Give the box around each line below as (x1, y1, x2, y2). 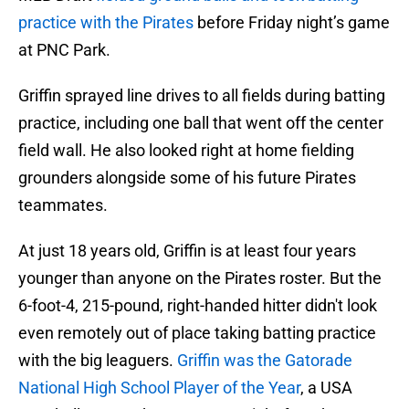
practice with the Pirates (18, 13, 194, 33)
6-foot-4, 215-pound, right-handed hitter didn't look (18, 296, 377, 316)
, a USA (300, 378, 352, 398)
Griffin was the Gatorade (177, 351, 352, 371)
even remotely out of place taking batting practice (18, 323, 376, 343)
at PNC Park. (18, 40, 110, 60)
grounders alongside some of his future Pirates (18, 168, 356, 188)
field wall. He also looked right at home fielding (18, 141, 354, 161)
